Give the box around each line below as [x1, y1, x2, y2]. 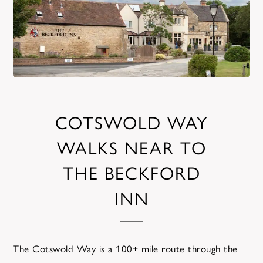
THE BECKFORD [62, 160, 201, 185]
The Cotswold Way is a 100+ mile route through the [13, 241, 238, 255]
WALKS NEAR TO [56, 134, 207, 160]
